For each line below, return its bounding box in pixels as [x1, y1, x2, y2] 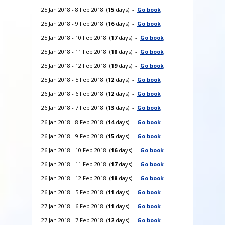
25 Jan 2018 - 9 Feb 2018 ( [41, 19, 108, 27]
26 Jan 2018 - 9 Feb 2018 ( [41, 132, 108, 140]
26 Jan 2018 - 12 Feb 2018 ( [41, 174, 111, 182]
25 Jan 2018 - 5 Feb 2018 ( [41, 75, 108, 83]
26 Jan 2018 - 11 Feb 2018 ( [41, 160, 111, 168]
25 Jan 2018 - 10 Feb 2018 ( [41, 33, 111, 41]
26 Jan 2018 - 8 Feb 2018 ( [41, 118, 108, 126]
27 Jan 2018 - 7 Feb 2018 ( [41, 216, 108, 224]
